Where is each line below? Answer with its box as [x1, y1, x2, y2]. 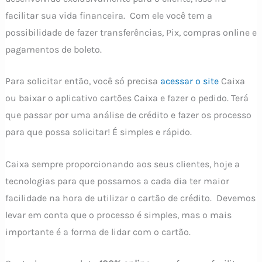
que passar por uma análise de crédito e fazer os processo [5, 109, 251, 121]
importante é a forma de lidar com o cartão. [5, 226, 191, 237]
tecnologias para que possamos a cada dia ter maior [5, 175, 229, 187]
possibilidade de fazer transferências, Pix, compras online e [5, 26, 257, 38]
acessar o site [160, 75, 221, 87]
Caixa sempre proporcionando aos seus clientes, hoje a [5, 158, 240, 170]
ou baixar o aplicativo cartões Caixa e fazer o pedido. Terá [5, 92, 249, 104]
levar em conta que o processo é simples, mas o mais [5, 209, 232, 220]
